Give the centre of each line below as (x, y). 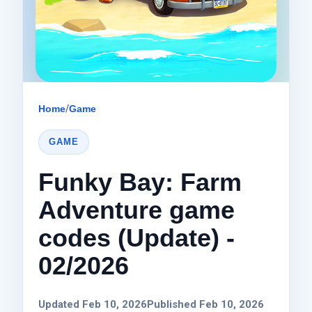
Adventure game (137, 210)
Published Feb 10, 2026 (206, 304)
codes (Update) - (137, 237)
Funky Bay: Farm (140, 182)
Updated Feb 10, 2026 (93, 304)
